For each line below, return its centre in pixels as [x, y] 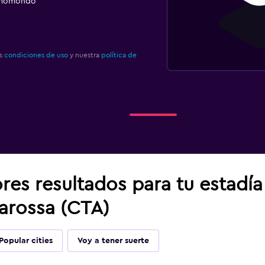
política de [119, 55]
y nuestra [84, 55]
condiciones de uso [36, 55]
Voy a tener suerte [113, 241]
